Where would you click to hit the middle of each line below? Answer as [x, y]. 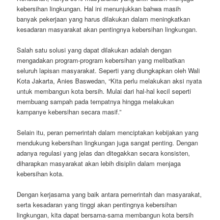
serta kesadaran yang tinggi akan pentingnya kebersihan [97, 205]
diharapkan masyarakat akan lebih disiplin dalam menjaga [99, 163]
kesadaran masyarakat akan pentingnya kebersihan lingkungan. [107, 29]
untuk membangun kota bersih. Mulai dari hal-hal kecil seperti [104, 91]
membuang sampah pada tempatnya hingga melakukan [96, 101]
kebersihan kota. [41, 174]
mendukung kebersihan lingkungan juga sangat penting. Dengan [108, 143]
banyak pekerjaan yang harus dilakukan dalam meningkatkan [104, 19]
